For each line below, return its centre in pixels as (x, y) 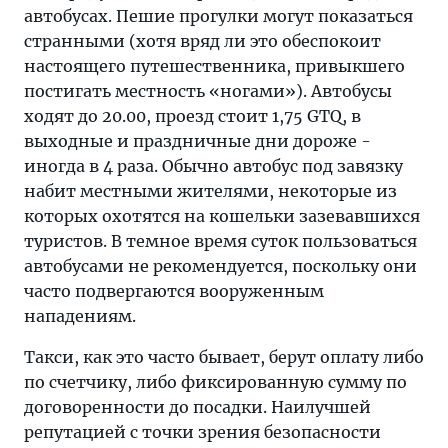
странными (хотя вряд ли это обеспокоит (202, 41)
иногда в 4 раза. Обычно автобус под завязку (213, 166)
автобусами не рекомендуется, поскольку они (220, 266)
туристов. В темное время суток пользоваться (220, 241)
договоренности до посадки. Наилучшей (197, 407)
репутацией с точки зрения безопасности (202, 432)
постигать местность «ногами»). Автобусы (208, 91)
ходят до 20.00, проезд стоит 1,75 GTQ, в (192, 116)
